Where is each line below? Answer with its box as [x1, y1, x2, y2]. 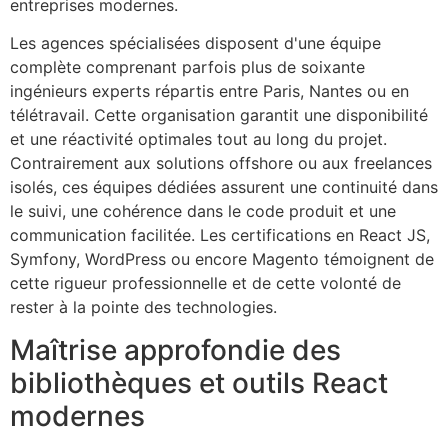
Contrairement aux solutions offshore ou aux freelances [10, 153, 432, 174]
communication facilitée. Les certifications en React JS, [10, 225, 430, 246]
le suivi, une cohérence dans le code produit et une [10, 201, 396, 222]
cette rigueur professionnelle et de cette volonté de [10, 273, 401, 294]
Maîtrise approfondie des [10, 332, 341, 367]
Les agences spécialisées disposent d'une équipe [10, 33, 381, 54]
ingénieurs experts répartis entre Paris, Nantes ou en [10, 81, 409, 102]
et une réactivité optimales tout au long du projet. [10, 129, 387, 150]
